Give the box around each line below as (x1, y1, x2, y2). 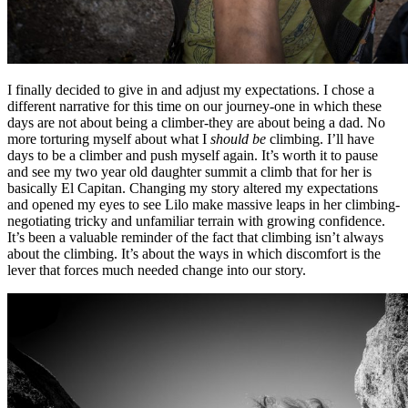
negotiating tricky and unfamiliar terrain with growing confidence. (7, 213, 385, 229)
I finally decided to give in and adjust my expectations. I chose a (7, 82, 374, 98)
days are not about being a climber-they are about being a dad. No (7, 115, 385, 131)
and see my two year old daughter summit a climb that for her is (7, 164, 372, 180)
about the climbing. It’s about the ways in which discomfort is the (7, 246, 381, 262)
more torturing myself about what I (7, 131, 210, 148)
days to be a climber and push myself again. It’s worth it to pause (7, 148, 378, 164)
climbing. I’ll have (266, 131, 374, 148)
